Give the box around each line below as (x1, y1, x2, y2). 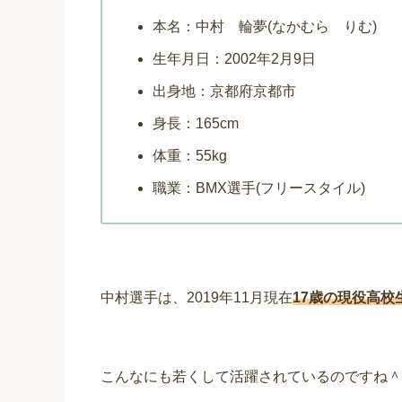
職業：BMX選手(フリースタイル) (153, 180, 365, 197)
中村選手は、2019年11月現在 (100, 290, 293, 306)
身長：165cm (153, 116, 239, 132)
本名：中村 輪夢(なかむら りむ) (153, 19, 377, 35)
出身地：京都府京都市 (153, 83, 296, 100)
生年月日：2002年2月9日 (153, 51, 316, 67)
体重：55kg (153, 148, 227, 164)
